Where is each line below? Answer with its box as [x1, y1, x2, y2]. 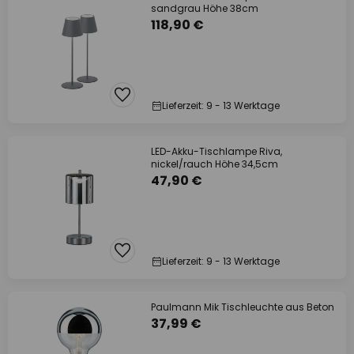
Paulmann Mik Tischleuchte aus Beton [151, 300, 334, 314]
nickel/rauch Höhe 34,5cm [151, 157, 278, 171]
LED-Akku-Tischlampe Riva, [151, 145, 282, 158]
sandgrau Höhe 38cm [151, 2, 258, 15]
